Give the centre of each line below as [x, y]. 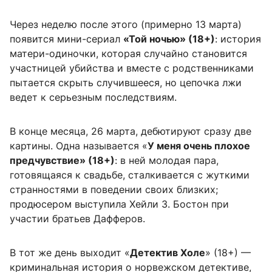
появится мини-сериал [66, 39]
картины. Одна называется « [79, 146]
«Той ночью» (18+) [169, 39]
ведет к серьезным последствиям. [93, 97]
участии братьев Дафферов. [77, 219]
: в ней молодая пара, [167, 161]
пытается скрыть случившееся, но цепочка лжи [126, 83]
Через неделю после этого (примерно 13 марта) [126, 25]
